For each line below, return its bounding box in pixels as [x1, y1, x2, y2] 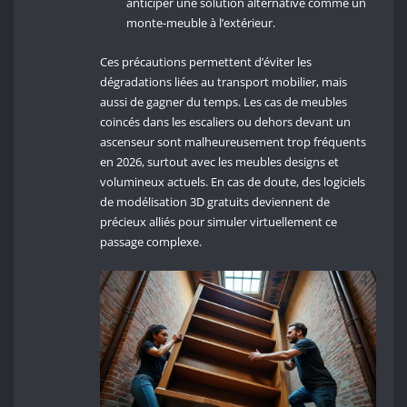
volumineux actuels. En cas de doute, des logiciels [100, 174, 366, 191]
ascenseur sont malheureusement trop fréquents [100, 134, 367, 151]
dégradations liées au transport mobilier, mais [100, 74, 348, 91]
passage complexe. [100, 233, 203, 251]
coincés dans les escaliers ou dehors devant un [100, 114, 352, 131]
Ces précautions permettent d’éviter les [100, 54, 313, 71]
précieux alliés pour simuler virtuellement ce [100, 213, 338, 231]
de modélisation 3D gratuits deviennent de [100, 194, 331, 211]
